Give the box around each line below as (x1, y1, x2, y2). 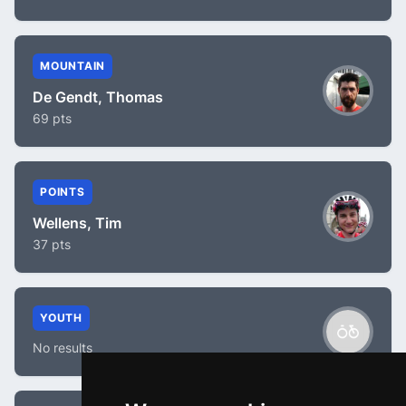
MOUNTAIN (40, 58, 105, 72)
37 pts (33, 236, 71, 252)
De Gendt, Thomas (33, 87, 163, 106)
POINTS (40, 184, 85, 198)
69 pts (33, 110, 72, 126)
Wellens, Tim (33, 213, 121, 232)
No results (33, 339, 92, 355)
